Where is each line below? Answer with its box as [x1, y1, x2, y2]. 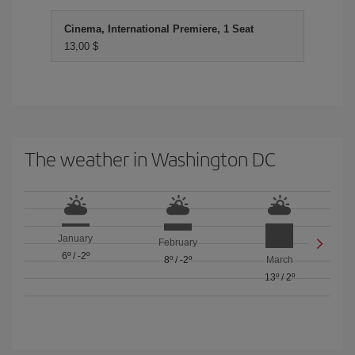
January [58, 233, 94, 245]
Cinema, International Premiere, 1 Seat [64, 23, 254, 35]
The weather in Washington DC [25, 145, 276, 172]
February [158, 236, 197, 248]
